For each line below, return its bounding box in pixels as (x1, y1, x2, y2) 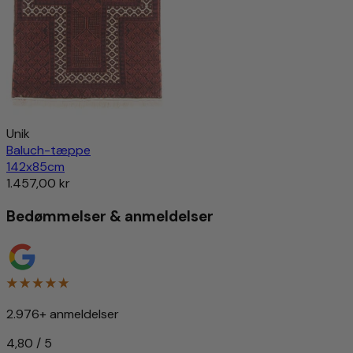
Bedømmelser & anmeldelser (6, 206, 214, 226)
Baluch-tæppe (6, 142, 91, 159)
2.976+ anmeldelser (6, 305, 119, 322)
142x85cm (6, 158, 65, 176)
